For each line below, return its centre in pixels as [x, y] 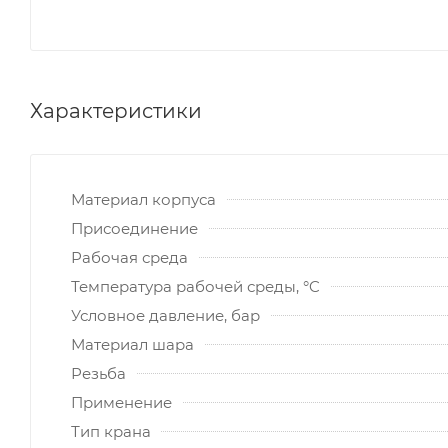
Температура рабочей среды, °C [195, 286]
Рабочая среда [129, 257]
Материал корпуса [143, 199]
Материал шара [132, 344]
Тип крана [111, 431]
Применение [121, 402]
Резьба [98, 373]
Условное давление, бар [165, 315]
